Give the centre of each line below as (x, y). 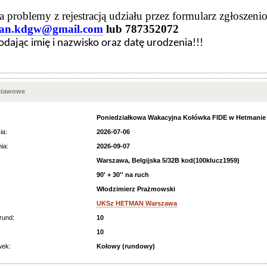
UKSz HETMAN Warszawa (137, 203)
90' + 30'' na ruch (123, 175)
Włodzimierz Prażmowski (136, 189)
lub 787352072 (141, 29)
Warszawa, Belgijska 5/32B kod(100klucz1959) (168, 160)
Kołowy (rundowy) (126, 246)
